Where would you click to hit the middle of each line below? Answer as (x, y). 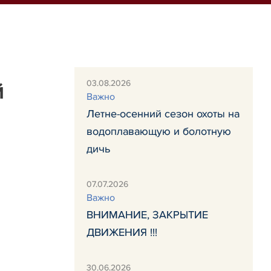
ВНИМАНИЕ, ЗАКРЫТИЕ (147, 215)
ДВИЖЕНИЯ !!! (122, 232)
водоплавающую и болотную (159, 131)
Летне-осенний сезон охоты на (163, 114)
